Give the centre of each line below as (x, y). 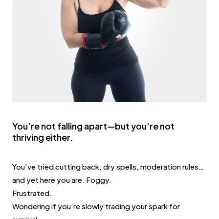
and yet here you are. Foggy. (62, 180)
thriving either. (43, 137)
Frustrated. (32, 193)
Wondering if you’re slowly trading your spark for (96, 206)
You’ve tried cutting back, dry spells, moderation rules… (108, 167)
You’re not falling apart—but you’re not (93, 126)
